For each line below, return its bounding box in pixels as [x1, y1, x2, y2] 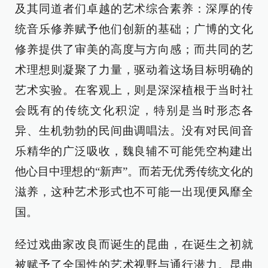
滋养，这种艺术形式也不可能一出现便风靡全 [15, 185, 253, 198]
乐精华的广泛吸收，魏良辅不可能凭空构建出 [15, 145, 253, 157]
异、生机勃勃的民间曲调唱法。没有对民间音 [15, 124, 253, 137]
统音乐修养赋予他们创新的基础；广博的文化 [15, 23, 253, 35]
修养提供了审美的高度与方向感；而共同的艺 [15, 43, 253, 56]
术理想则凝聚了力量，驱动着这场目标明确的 [15, 63, 253, 76]
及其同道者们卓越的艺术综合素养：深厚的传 [15, 2, 253, 15]
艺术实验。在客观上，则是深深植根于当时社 [15, 84, 253, 96]
